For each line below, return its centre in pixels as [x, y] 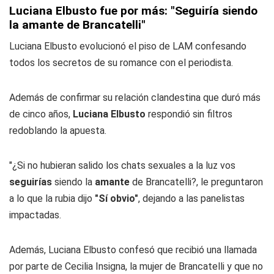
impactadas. [35, 215]
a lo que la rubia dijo [52, 198]
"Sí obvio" [117, 198]
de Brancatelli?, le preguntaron [196, 182]
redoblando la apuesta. [58, 131]
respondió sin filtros [189, 114]
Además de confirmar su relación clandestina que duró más [135, 98]
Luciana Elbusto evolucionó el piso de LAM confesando [128, 46]
